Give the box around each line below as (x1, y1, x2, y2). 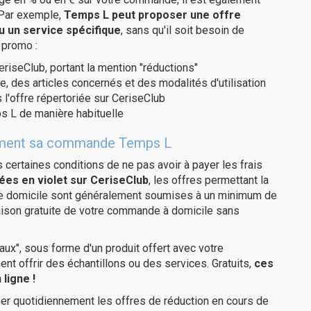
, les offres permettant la (149, 174, 269, 187)
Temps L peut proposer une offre (64, 8, 241, 22)
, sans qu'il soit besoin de (121, 24, 244, 37)
